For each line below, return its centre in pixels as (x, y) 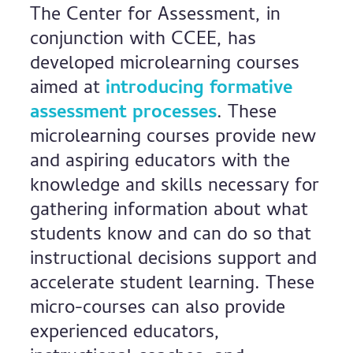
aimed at (68, 89)
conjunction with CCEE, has (143, 41)
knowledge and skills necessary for (175, 187)
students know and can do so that (171, 236)
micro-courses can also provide (158, 309)
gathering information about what (169, 212)
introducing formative (199, 89)
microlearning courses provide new (173, 138)
